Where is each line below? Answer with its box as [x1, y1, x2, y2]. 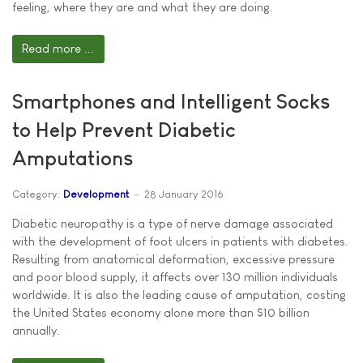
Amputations [12, 147, 133, 169]
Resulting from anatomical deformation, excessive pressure [12, 252, 335, 266]
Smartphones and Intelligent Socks [12, 90, 330, 113]
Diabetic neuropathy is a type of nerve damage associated [12, 216, 333, 230]
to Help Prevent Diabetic [12, 118, 236, 141]
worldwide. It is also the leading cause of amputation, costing [12, 288, 346, 301]
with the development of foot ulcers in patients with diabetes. [12, 234, 348, 248]
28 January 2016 [144, 187, 224, 200]
